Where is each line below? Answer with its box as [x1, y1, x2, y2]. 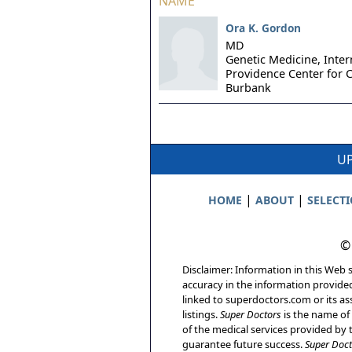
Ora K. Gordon [225, 20, 301, 35]
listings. [182, 306, 220, 321]
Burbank [225, 79, 271, 95]
